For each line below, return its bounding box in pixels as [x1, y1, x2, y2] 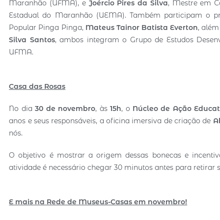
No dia [9, 104, 35, 113]
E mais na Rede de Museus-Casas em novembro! [9, 197, 188, 206]
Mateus [85, 23, 114, 32]
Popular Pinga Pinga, [9, 23, 85, 32]
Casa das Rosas [9, 82, 66, 91]
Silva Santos [9, 35, 55, 44]
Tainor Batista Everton [116, 23, 198, 32]
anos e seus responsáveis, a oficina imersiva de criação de [9, 116, 213, 125]
